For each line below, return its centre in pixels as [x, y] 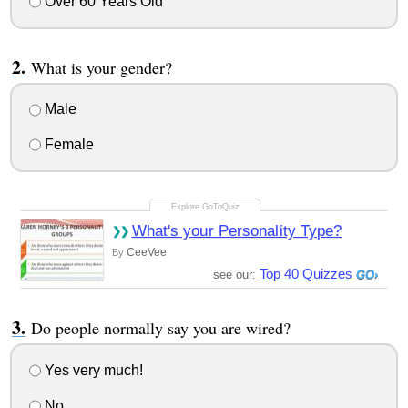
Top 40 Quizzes [306, 274]
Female [67, 145]
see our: [237, 275]
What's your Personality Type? [237, 231]
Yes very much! [92, 370]
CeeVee [146, 253]
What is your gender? [101, 67]
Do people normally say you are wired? [160, 328]
